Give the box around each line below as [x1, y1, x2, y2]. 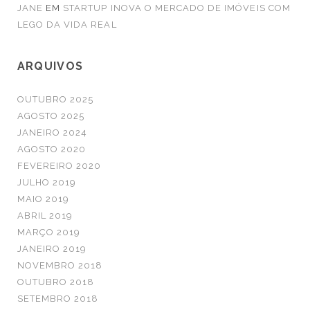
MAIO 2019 [17, 194, 70, 205]
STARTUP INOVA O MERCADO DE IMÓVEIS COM [63, 3, 291, 14]
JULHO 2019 [17, 177, 77, 188]
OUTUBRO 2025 [17, 94, 94, 105]
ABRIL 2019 [17, 210, 73, 221]
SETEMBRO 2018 [17, 293, 99, 304]
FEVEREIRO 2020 [17, 161, 102, 172]
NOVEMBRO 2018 [17, 260, 103, 271]
